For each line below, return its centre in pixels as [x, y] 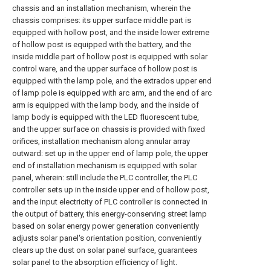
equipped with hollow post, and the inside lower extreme [111, 32]
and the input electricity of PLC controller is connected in [110, 202]
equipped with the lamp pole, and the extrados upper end [112, 81]
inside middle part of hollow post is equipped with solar [110, 57]
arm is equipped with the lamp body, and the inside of [106, 105]
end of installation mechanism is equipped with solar [104, 165]
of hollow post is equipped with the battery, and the [102, 44]
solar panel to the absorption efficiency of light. [95, 262]
